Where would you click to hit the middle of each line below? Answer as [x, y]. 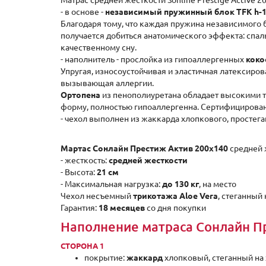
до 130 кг [180, 184]
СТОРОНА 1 [82, 246]
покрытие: [105, 258]
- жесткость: [85, 160]
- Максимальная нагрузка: [111, 184]
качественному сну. [99, 47]
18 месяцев [122, 208]
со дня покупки [175, 208]
